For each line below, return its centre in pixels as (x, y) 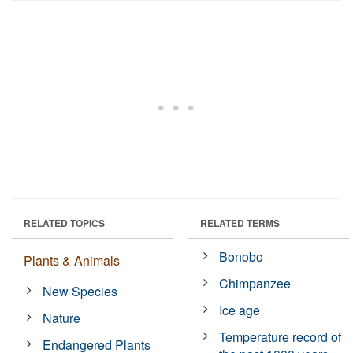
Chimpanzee (255, 283)
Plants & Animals (72, 260)
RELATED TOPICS (64, 223)
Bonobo (242, 256)
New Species (80, 291)
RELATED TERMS (240, 223)
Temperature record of (281, 336)
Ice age (240, 310)
